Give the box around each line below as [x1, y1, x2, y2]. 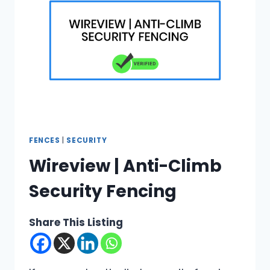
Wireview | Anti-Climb [29, 154, 222, 178]
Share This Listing [29, 215, 123, 230]
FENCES [29, 136, 60, 146]
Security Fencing [29, 180, 177, 204]
